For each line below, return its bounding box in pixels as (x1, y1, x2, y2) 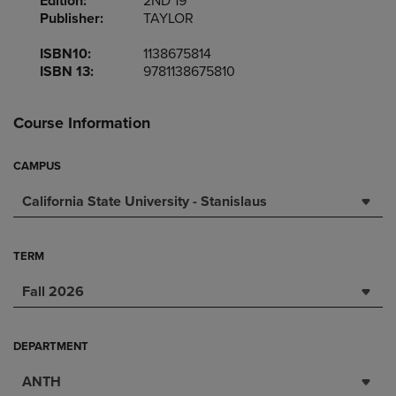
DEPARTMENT (13, 339, 88, 354)
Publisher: (40, 10, 103, 27)
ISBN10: (40, 45, 91, 63)
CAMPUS (13, 159, 61, 173)
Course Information (13, 113, 150, 133)
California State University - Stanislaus (22, 193, 267, 210)
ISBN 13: (40, 63, 94, 80)
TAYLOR (143, 10, 194, 27)
